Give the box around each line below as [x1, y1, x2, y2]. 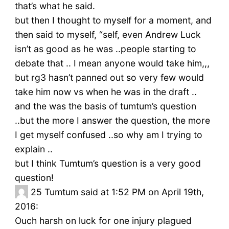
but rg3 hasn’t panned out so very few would [14, 72, 204, 83]
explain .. [14, 144, 53, 155]
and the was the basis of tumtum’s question [14, 101, 196, 112]
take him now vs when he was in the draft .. [14, 86, 197, 98]
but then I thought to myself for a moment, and [14, 15, 212, 26]
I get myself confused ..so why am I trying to [14, 129, 202, 141]
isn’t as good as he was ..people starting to [14, 43, 196, 55]
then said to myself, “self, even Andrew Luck [14, 29, 201, 40]
